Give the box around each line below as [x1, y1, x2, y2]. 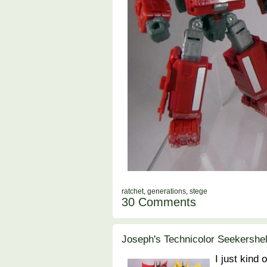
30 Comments [122, 195, 196, 209]
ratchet [122, 187, 144, 196]
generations [147, 187, 186, 196]
